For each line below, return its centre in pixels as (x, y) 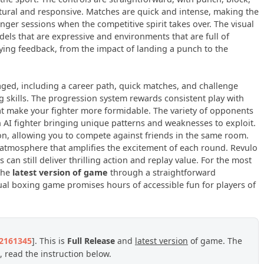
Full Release (91, 241)
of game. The (215, 241)
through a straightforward (162, 173)
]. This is (49, 241)
